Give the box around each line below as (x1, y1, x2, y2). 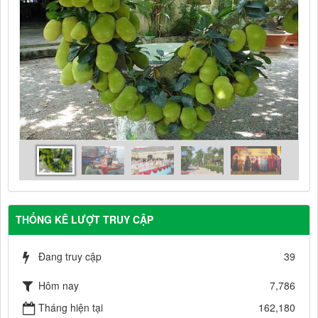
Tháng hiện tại (38, 300, 103, 315)
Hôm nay (38, 278, 79, 293)
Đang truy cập (38, 249, 102, 264)
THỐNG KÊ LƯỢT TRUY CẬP (16, 212, 153, 227)
